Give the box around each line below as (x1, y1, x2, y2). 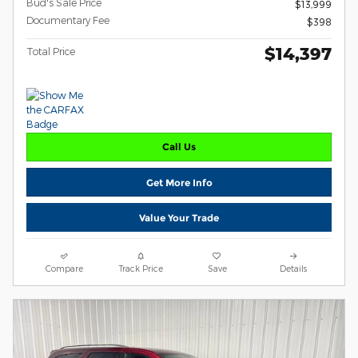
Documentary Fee (26, 14, 109, 26)
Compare (46, 263, 84, 274)
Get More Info (145, 176, 213, 189)
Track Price (118, 263, 163, 274)
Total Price (26, 45, 75, 57)
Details (280, 263, 308, 274)
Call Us (162, 141, 196, 153)
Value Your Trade (139, 211, 219, 224)
